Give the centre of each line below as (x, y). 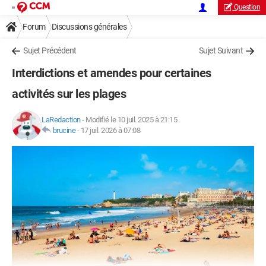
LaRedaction (61, 120)
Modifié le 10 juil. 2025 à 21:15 (131, 120)
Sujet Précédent (50, 50)
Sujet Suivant (221, 50)
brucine (64, 130)
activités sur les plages (69, 94)
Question (247, 7)
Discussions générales (89, 27)
